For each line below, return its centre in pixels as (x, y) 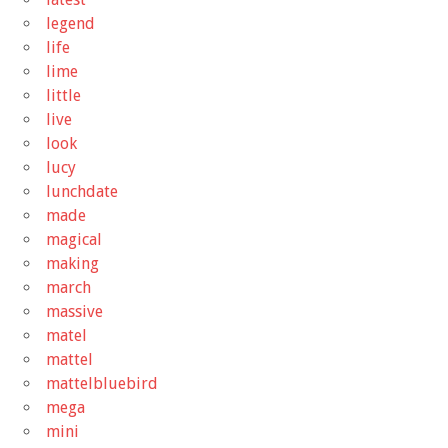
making (72, 263)
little (63, 95)
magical (74, 239)
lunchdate (82, 191)
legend (70, 23)
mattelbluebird (102, 383)
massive (74, 311)
